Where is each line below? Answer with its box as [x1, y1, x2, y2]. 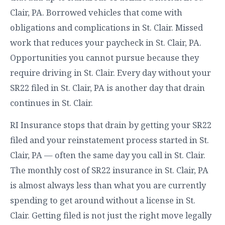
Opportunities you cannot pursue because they [10, 52, 199, 63]
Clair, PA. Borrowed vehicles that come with [10, 7, 182, 18]
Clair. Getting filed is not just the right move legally [10, 209, 211, 221]
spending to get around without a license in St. [10, 194, 195, 206]
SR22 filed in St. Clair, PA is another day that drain [10, 82, 205, 93]
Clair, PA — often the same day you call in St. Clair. [10, 149, 205, 161]
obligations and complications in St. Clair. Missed [10, 22, 203, 33]
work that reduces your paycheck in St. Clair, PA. [10, 37, 201, 48]
